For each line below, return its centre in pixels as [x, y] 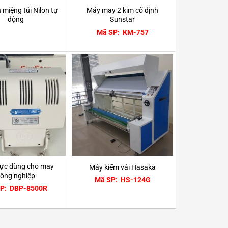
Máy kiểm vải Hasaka [123, 167]
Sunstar [123, 20]
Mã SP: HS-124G [122, 180]
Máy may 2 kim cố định [123, 11]
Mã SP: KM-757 [122, 32]
